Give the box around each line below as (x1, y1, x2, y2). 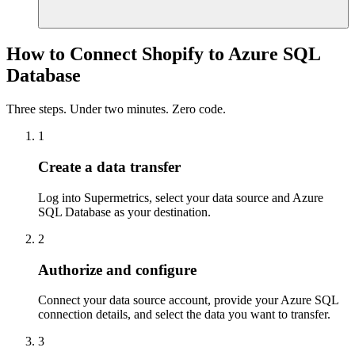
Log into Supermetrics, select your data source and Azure (38, 190, 323, 204)
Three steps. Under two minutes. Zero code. (6, 102, 226, 116)
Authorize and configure (38, 261, 197, 278)
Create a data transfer (38, 158, 181, 176)
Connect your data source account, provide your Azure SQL (38, 293, 338, 307)
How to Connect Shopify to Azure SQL (6, 44, 320, 65)
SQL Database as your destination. (38, 204, 211, 219)
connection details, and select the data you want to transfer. (38, 307, 330, 322)
